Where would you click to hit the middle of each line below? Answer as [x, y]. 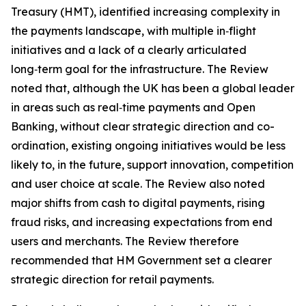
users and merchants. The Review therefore [125, 241]
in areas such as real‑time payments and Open [133, 107]
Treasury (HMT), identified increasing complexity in [145, 12]
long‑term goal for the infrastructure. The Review [140, 69]
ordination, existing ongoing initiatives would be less [148, 145]
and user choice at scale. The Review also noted [138, 184]
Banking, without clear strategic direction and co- [143, 126]
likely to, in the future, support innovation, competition [152, 165]
